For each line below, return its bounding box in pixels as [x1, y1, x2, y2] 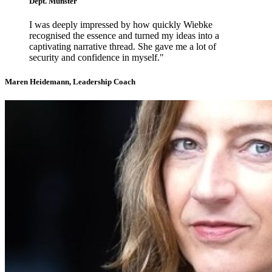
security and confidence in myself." [29, 52, 164, 63]
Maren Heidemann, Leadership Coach [5, 76, 135, 86]
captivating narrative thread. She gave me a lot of [29, 41, 216, 52]
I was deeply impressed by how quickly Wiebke [29, 19, 212, 30]
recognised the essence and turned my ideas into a [29, 30, 219, 41]
